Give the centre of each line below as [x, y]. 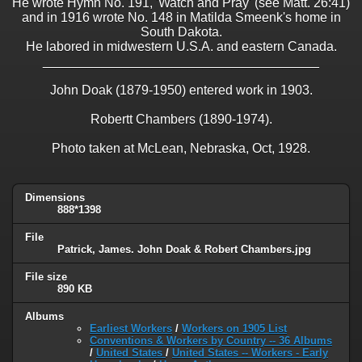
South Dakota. [181, 32]
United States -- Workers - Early [250, 352]
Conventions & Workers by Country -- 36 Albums [211, 340]
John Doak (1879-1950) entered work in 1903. [181, 90]
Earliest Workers [131, 328]
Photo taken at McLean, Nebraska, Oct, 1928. [181, 149]
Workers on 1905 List [234, 328]
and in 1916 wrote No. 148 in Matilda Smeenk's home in [181, 18]
